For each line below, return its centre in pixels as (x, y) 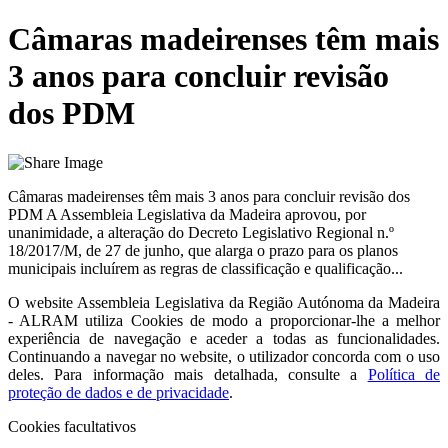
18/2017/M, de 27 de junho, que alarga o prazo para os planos (203, 250)
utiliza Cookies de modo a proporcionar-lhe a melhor (263, 320)
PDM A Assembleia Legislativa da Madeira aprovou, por (187, 214)
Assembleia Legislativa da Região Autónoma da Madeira (258, 302)
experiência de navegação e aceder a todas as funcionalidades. (224, 338)
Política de (403, 374)
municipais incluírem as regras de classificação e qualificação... (205, 268)
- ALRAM (43, 320)
